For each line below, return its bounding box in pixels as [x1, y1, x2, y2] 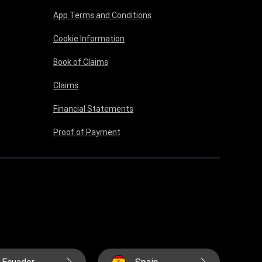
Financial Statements [53, 104, 133, 114]
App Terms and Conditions [53, 10, 151, 20]
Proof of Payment [53, 127, 120, 137]
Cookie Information [53, 33, 125, 44]
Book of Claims [53, 57, 108, 67]
